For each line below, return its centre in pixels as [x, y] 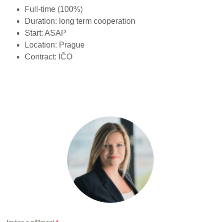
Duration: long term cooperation [80, 21]
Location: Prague [55, 45]
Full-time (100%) [54, 9]
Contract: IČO [49, 57]
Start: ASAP [46, 33]
